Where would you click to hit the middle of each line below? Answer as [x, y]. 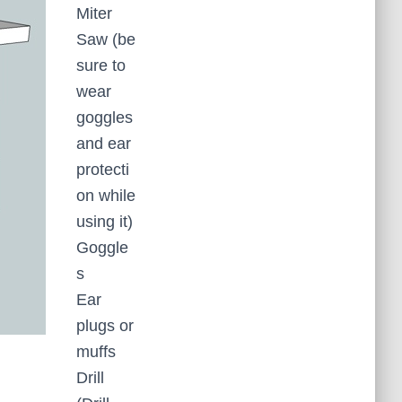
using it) [105, 222]
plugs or [105, 326]
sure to [101, 66]
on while [106, 196]
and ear [104, 144]
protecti [103, 170]
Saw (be [106, 39]
